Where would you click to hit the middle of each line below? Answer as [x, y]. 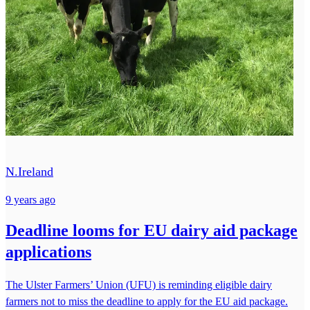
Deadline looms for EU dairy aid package [152, 231]
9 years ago [30, 200]
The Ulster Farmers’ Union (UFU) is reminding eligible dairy [139, 285]
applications [48, 252]
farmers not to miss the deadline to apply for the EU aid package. [147, 302]
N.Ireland [29, 172]
